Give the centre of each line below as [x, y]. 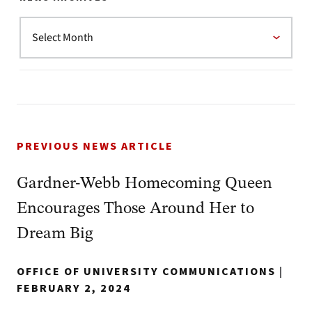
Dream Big [55, 234]
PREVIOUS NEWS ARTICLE [95, 146]
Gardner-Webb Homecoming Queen [145, 184]
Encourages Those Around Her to [135, 209]
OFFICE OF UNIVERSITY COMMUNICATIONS [146, 271]
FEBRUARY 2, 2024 [74, 288]
